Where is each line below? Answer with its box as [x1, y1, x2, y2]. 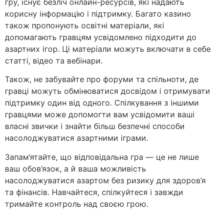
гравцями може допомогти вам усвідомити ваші [5, 109, 195, 120]
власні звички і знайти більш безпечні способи [5, 121, 185, 131]
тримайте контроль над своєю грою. [5, 198, 148, 209]
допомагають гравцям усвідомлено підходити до [5, 32, 197, 42]
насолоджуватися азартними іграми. [5, 133, 148, 143]
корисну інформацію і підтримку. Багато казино [5, 8, 191, 19]
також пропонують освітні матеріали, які [5, 20, 164, 30]
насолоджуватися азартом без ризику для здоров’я [5, 175, 206, 185]
